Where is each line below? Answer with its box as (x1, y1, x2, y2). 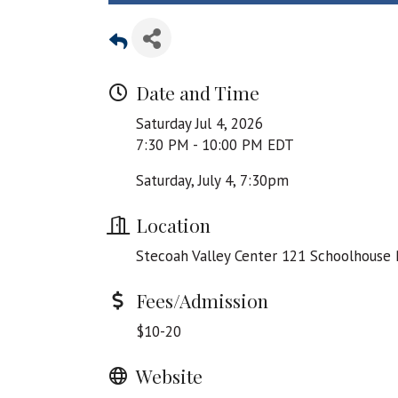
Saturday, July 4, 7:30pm (136, 171, 289, 191)
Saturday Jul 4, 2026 (136, 114, 263, 134)
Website (136, 363, 203, 389)
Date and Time (136, 80, 259, 106)
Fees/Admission (136, 288, 268, 314)
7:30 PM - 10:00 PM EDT (136, 135, 294, 155)
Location (136, 212, 211, 238)
